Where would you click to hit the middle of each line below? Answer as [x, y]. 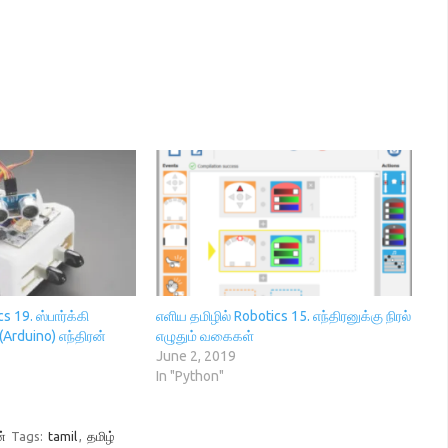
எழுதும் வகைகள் [204, 336]
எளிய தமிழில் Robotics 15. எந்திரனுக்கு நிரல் [283, 316]
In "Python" [189, 376]
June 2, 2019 [195, 356]
